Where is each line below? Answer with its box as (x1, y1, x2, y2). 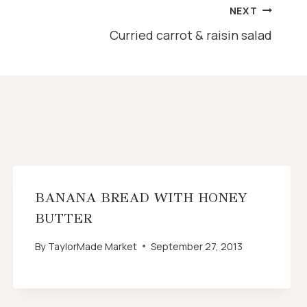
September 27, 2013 (150, 239, 243, 253)
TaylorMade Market (47, 239, 137, 253)
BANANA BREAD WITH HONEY (34, 188, 247, 206)
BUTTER (34, 209, 92, 227)
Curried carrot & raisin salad (110, 26, 272, 43)
